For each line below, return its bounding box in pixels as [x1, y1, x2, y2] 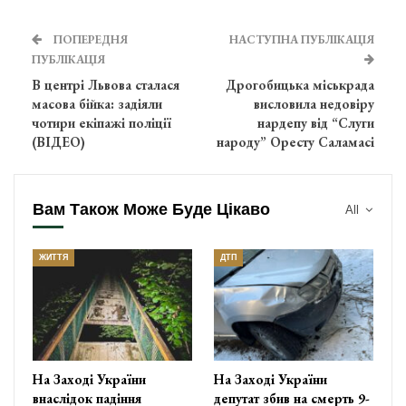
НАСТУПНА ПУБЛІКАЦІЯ [229, 31, 374, 47]
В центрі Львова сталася [32, 75, 179, 93]
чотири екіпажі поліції [32, 113, 171, 131]
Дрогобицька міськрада [226, 75, 374, 93]
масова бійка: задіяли [32, 94, 162, 112]
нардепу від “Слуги [257, 113, 374, 131]
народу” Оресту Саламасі [217, 132, 374, 150]
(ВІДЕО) [32, 132, 85, 150]
